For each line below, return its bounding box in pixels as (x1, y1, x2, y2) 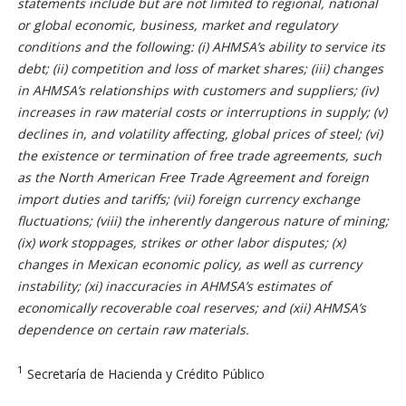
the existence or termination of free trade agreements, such (16, 147, 382, 165)
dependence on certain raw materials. (16, 321, 249, 339)
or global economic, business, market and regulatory (16, 16, 337, 34)
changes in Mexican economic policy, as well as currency (16, 256, 362, 274)
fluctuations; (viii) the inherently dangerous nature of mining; (16, 212, 389, 230)
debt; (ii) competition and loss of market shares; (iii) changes (16, 60, 383, 78)
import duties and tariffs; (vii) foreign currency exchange (16, 190, 360, 208)
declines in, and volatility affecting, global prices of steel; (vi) (16, 125, 382, 143)
